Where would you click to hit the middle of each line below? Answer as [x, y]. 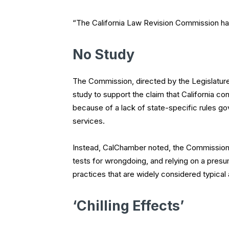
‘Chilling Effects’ [128, 206]
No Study [104, 55]
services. [89, 121]
